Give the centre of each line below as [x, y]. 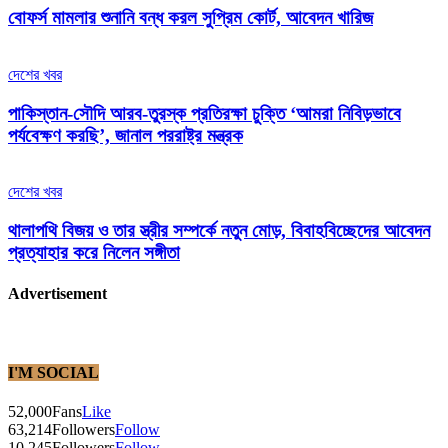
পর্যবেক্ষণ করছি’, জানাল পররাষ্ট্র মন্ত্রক [125, 135]
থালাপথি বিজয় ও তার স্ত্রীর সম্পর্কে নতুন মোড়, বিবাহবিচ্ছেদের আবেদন [219, 230]
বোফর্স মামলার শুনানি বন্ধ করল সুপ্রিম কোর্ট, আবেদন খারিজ [190, 18]
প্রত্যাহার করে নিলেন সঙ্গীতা [94, 252]
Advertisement [57, 294]
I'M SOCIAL [53, 372]
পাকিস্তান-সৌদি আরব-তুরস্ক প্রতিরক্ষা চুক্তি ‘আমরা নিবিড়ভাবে [204, 113]
